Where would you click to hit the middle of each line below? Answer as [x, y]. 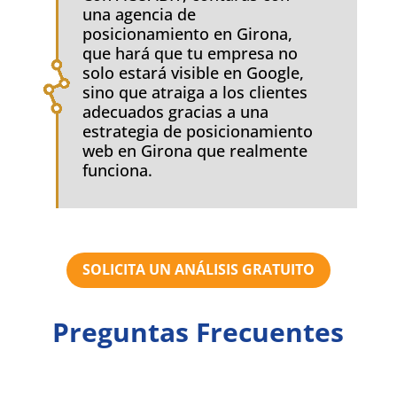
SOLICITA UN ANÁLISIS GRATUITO [198, 270]
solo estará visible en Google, [193, 72]
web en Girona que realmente [195, 150]
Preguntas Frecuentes [198, 332]
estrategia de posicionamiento [197, 131]
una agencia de [139, 14]
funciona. [117, 170]
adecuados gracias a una [175, 111]
